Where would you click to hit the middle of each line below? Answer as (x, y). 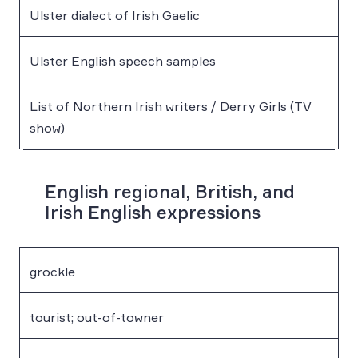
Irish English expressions (153, 212)
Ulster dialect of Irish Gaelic (115, 15)
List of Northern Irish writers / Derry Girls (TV (171, 106)
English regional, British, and (170, 191)
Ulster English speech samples (123, 60)
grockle (52, 271)
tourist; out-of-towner (97, 317)
